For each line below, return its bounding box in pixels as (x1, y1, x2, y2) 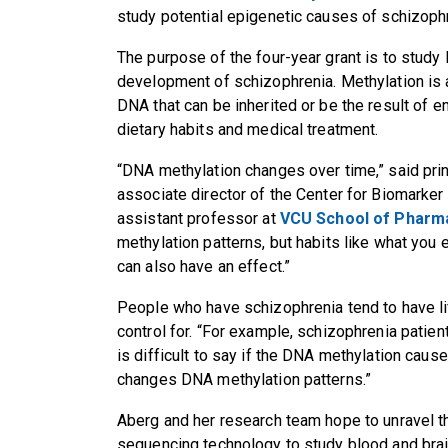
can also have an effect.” (117, 256, 290, 276)
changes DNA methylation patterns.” (117, 369, 372, 389)
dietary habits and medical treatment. (117, 119, 379, 139)
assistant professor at (117, 208, 280, 228)
